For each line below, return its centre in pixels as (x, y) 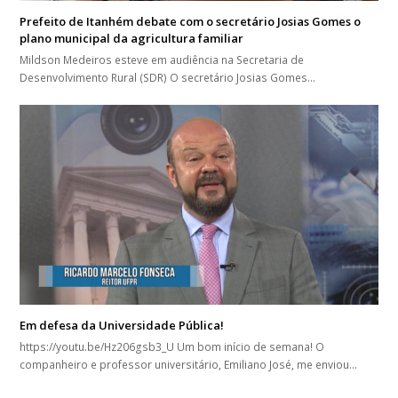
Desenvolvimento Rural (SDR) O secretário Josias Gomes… (168, 77)
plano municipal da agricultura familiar (132, 38)
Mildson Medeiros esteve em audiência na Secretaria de (162, 60)
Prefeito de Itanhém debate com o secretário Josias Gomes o (191, 21)
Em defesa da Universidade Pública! (122, 326)
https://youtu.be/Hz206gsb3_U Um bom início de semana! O (172, 347)
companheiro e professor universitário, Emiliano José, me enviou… (189, 365)
